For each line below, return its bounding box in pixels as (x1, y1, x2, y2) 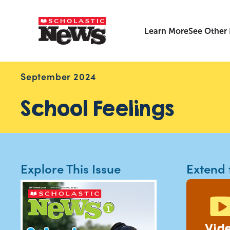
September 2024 (21, 70, 97, 83)
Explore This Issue (21, 160, 121, 177)
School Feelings (21, 97, 175, 120)
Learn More (144, 26, 189, 35)
